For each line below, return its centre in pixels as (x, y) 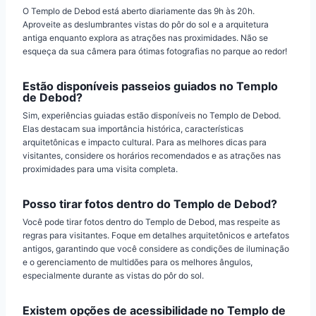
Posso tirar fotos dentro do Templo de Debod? (150, 203)
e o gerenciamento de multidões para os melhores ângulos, (138, 262)
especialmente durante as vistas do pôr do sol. (113, 275)
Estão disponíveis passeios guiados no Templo (150, 86)
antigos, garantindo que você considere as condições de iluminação (156, 248)
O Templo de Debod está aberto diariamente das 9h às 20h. (139, 11)
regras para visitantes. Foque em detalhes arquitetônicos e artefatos (156, 235)
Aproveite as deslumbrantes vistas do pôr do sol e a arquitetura (146, 24)
